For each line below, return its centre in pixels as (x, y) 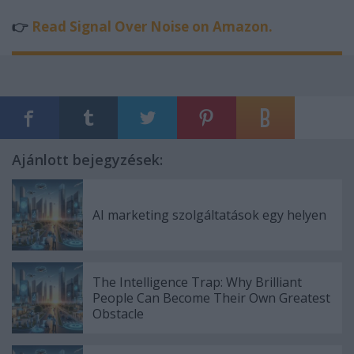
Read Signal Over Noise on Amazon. (152, 26)
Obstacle (118, 313)
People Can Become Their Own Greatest (211, 298)
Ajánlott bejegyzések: (87, 159)
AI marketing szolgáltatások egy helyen (209, 215)
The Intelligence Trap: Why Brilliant (197, 282)
